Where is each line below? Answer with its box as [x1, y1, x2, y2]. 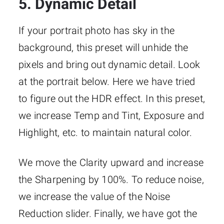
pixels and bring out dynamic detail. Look [18, 58, 200, 70]
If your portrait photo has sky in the [18, 24, 175, 36]
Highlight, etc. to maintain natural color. [18, 126, 192, 138]
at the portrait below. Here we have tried [18, 75, 195, 87]
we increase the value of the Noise [18, 190, 170, 202]
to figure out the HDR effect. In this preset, [18, 92, 205, 104]
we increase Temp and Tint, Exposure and [18, 109, 204, 121]
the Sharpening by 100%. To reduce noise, [18, 173, 204, 185]
